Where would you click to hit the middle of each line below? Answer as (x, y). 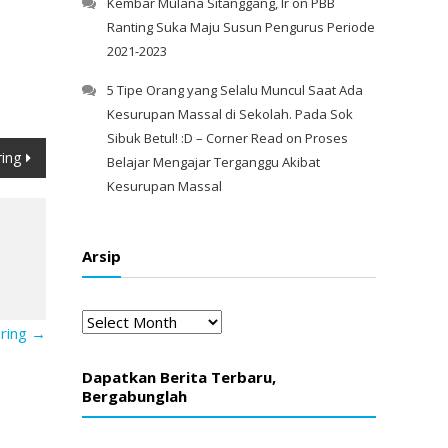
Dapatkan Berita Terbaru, (179, 377)
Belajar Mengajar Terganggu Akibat (213, 162)
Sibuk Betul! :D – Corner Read (195, 138)
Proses (326, 138)
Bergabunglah (134, 396)
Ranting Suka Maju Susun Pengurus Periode (241, 27)
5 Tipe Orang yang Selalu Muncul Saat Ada (235, 90)
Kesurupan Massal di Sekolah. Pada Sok (230, 114)
